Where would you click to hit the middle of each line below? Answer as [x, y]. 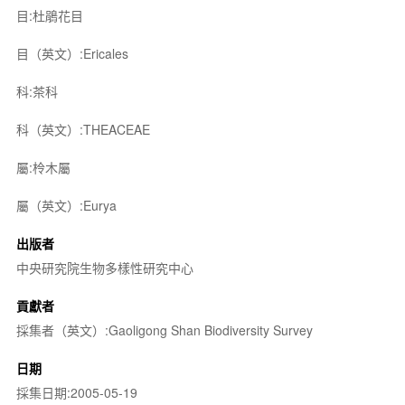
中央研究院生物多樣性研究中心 [104, 267]
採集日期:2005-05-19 [76, 392]
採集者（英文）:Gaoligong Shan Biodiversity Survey [164, 330]
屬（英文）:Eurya [66, 205]
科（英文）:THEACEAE [83, 129]
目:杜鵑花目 [49, 15]
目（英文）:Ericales [72, 53]
